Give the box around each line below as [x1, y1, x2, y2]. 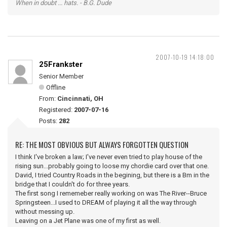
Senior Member [39, 72, 84, 80]
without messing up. [15, 208, 74, 215]
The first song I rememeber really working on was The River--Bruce [15, 190, 207, 197]
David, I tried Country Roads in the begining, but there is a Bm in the [15, 171, 209, 179]
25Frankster [39, 60, 83, 69]
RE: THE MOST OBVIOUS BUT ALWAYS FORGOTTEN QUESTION [15, 139, 188, 150]
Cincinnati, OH [57, 95, 103, 102]
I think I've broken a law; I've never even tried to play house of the [15, 153, 202, 161]
